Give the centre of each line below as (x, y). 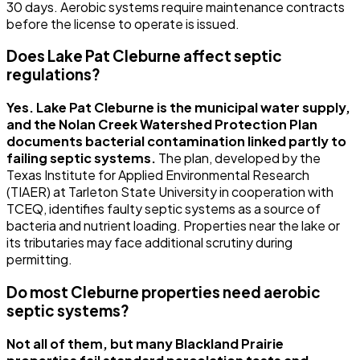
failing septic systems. (81, 158)
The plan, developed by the (238, 158)
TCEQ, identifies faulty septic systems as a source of (164, 209)
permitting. (39, 260)
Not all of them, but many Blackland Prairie (145, 343)
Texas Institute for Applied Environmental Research (158, 175)
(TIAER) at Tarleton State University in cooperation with (170, 192)
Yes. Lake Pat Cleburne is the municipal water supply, (178, 108)
